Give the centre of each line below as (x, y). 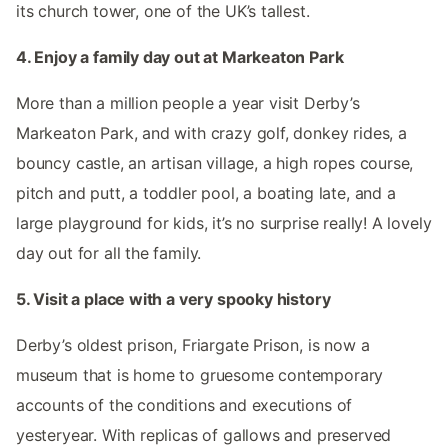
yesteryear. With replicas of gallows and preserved (204, 434)
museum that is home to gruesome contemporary (200, 374)
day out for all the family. (109, 252)
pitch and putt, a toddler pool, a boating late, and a (206, 192)
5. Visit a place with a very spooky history (173, 298)
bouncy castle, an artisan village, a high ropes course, (215, 162)
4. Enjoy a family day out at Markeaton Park (180, 56)
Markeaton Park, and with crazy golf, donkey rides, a (211, 132)
